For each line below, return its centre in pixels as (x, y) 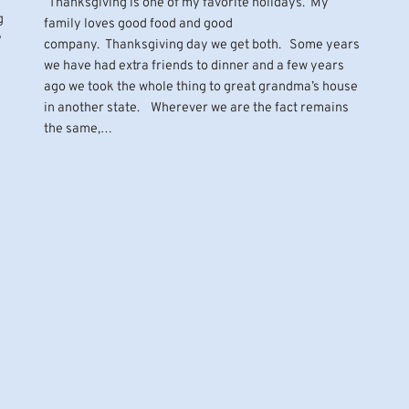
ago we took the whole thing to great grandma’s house (201, 87)
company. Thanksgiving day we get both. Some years (202, 45)
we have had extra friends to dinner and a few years (194, 66)
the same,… (78, 129)
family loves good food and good (138, 24)
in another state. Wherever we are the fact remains (196, 108)
